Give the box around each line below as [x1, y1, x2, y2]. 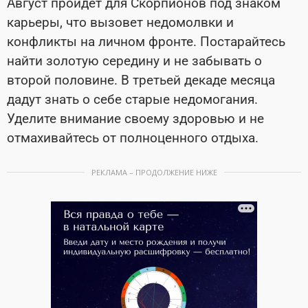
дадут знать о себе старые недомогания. [7, 91, 258, 107]
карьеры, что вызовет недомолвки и [7, 14, 234, 30]
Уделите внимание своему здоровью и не [7, 110, 264, 126]
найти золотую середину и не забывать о [7, 52, 262, 69]
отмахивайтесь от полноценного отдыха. [7, 129, 258, 146]
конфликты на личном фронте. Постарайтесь [7, 33, 285, 49]
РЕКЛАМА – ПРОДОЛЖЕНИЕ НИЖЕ [91, 166, 217, 177]
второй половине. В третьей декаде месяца [7, 71, 275, 88]
